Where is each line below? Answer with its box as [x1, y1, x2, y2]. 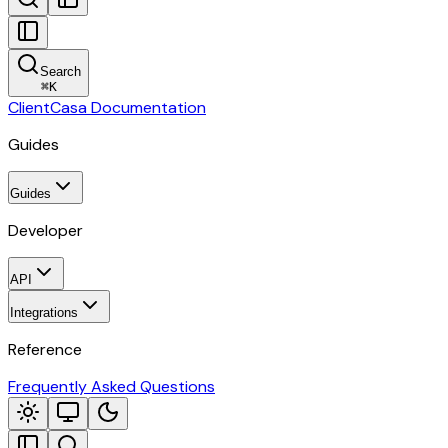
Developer [8, 220, 83, 241]
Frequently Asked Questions [8, 376, 215, 397]
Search [40, 64, 81, 79]
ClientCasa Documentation [8, 97, 206, 118]
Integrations [10, 305, 78, 320]
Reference [8, 339, 82, 360]
